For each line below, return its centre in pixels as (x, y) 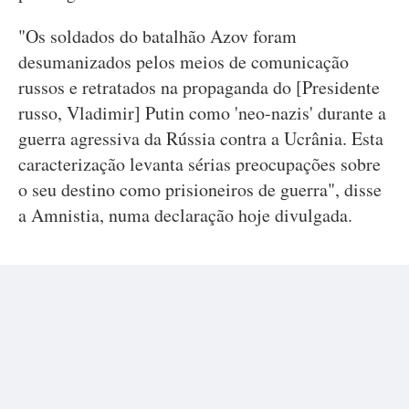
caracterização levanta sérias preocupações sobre (199, 164)
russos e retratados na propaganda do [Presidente (199, 87)
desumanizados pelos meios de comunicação (184, 62)
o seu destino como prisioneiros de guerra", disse (200, 189)
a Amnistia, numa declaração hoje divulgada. (185, 215)
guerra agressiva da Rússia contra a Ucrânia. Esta (201, 138)
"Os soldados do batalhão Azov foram (157, 36)
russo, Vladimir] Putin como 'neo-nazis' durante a (202, 113)
